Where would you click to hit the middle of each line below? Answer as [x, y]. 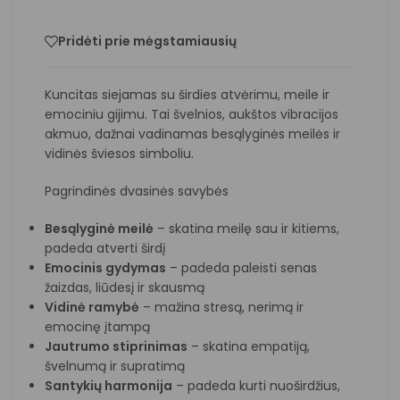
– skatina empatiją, [249, 346]
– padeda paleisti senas [242, 267]
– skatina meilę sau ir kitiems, [246, 228]
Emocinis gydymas [105, 267]
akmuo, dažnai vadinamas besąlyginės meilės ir [192, 133]
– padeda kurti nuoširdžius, [256, 385]
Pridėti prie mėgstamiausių [147, 42]
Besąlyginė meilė [99, 228]
